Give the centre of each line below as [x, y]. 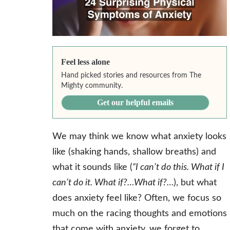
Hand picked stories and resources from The [131, 76]
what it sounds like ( [92, 168]
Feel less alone [86, 62]
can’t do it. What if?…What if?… [113, 183]
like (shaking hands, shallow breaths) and [134, 152]
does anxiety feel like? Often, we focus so [137, 198]
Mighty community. [92, 86]
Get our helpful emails [136, 103]
